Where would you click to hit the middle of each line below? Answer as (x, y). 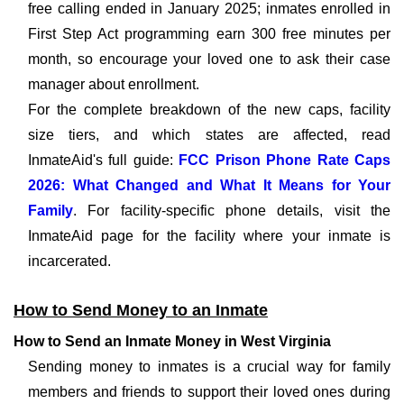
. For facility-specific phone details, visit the (232, 211)
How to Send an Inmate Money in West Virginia (172, 341)
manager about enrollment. (114, 84)
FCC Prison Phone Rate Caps (285, 160)
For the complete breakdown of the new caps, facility (209, 110)
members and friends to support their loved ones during (209, 392)
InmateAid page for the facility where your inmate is (209, 236)
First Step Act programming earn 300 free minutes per (209, 34)
